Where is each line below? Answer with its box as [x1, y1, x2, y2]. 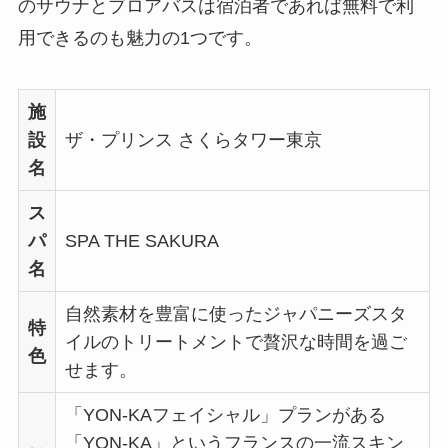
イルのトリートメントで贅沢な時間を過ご [64, 332, 407, 353]
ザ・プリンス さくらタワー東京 [64, 130, 322, 151]
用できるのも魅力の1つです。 [17, 27, 262, 48]
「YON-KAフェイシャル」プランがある [64, 405, 386, 426]
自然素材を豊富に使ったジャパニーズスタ [64, 304, 407, 325]
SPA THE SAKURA [64, 231, 219, 252]
